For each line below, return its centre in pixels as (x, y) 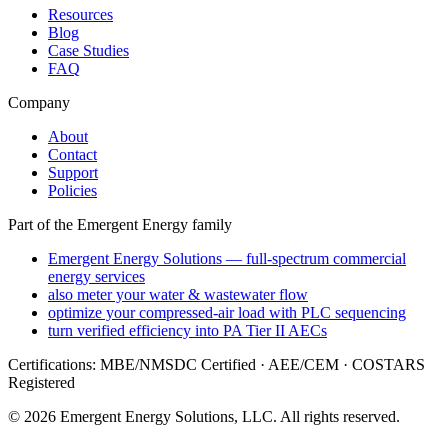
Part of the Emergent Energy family (120, 224)
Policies (72, 190)
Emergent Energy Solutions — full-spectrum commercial (227, 258)
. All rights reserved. (336, 416)
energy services (96, 276)
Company (39, 102)
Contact (72, 154)
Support (73, 172)
